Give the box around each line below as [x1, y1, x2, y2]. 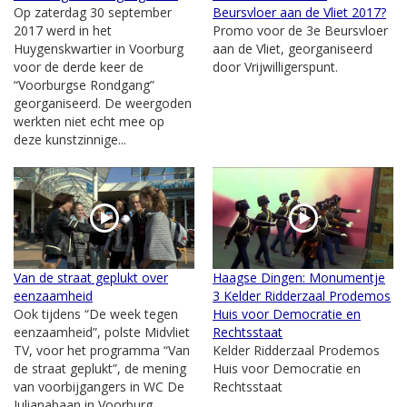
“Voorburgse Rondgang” [14, 75, 154, 94]
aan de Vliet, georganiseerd [213, 39, 372, 57]
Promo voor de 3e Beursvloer [213, 21, 388, 39]
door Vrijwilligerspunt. [213, 57, 338, 75]
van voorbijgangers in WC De [14, 377, 184, 395]
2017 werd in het [14, 21, 112, 39]
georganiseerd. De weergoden [14, 94, 192, 112]
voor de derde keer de [14, 57, 144, 75]
